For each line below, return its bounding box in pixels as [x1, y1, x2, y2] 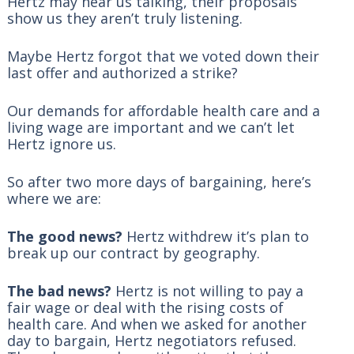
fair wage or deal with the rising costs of [6, 298, 284, 317]
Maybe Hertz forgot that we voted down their [6, 47, 319, 66]
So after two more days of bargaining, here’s [6, 172, 311, 191]
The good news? [6, 227, 122, 246]
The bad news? [6, 281, 111, 300]
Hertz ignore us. [6, 134, 120, 153]
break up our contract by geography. [6, 243, 260, 262]
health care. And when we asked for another [6, 314, 307, 333]
